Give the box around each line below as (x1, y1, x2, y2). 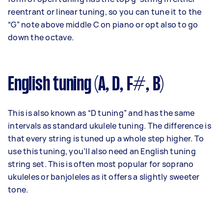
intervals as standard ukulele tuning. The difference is (8, 120, 211, 132)
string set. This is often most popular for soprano (8, 159, 194, 170)
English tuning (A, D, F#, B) (8, 76, 164, 94)
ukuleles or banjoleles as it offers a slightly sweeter (8, 171, 200, 183)
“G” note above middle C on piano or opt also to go (8, 19, 198, 30)
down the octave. (8, 32, 74, 43)
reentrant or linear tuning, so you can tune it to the (8, 6, 202, 18)
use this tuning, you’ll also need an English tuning (8, 146, 196, 157)
